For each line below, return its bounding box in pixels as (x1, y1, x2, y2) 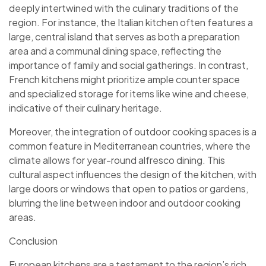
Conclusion (9, 234, 58, 247)
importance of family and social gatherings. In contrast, (9, 58, 248, 71)
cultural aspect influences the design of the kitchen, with (9, 167, 256, 180)
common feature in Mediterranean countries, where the (9, 139, 251, 152)
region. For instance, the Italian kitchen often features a (9, 15, 253, 28)
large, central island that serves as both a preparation (9, 30, 240, 43)
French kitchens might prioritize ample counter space (9, 72, 240, 85)
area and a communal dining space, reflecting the (9, 44, 221, 57)
